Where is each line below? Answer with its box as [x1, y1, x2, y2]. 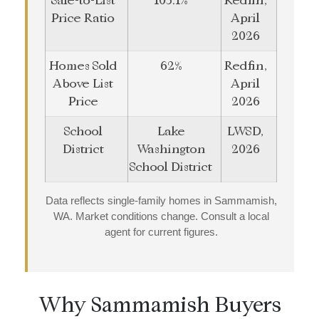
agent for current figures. [104, 226, 218, 239]
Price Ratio [51, 11, 115, 26]
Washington [136, 142, 206, 157]
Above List [53, 76, 113, 92]
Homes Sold [48, 58, 117, 74]
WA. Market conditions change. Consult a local [53, 210, 269, 223]
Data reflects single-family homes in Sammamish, [45, 194, 277, 207]
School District [130, 159, 212, 175]
